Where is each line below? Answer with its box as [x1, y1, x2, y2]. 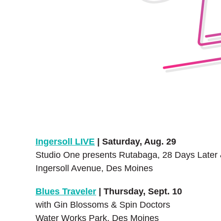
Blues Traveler [36, 186, 96, 196]
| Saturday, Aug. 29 [95, 137, 176, 147]
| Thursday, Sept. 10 [96, 186, 182, 196]
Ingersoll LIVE [36, 137, 95, 147]
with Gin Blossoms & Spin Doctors [36, 200, 170, 210]
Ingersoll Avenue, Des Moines [36, 163, 153, 173]
